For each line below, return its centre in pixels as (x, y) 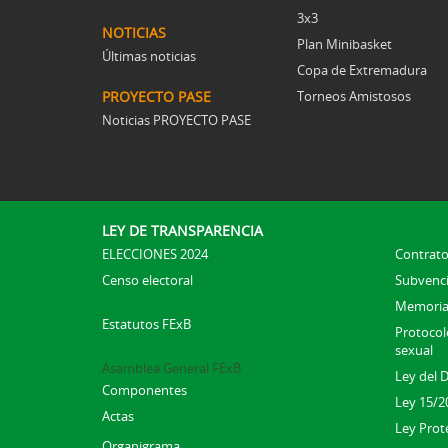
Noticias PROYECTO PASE (176, 119)
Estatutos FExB (146, 323)
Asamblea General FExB (171, 367)
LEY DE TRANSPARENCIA (182, 230)
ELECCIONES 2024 (155, 253)
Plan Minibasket (344, 43)
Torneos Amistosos (354, 95)
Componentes (144, 389)
